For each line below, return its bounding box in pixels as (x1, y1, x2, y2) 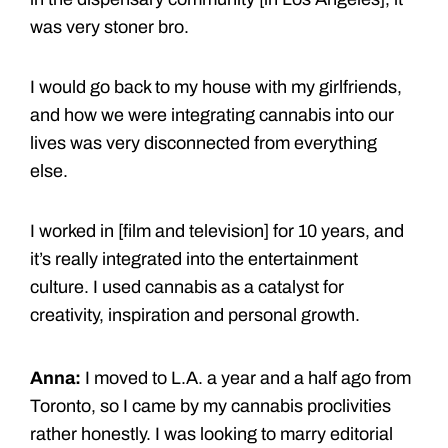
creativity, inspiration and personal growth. (30, 304, 360, 325)
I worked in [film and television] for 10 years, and (30, 220, 404, 241)
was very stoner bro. (30, 16, 189, 37)
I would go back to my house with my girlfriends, (30, 76, 402, 97)
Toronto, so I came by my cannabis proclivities (30, 395, 391, 416)
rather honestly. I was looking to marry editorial (30, 423, 393, 444)
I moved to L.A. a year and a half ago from (85, 367, 411, 388)
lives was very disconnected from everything (30, 132, 377, 153)
